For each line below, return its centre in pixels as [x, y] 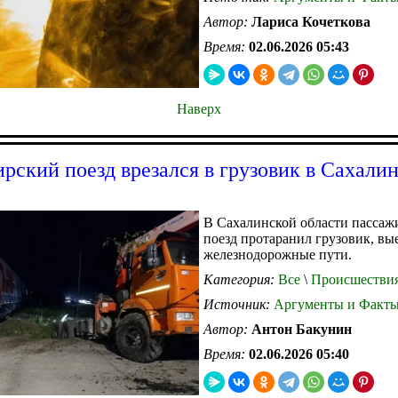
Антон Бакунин [302, 329]
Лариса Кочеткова [311, 21]
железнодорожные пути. [278, 254]
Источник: [239, 304]
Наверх [199, 108]
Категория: [241, 279]
